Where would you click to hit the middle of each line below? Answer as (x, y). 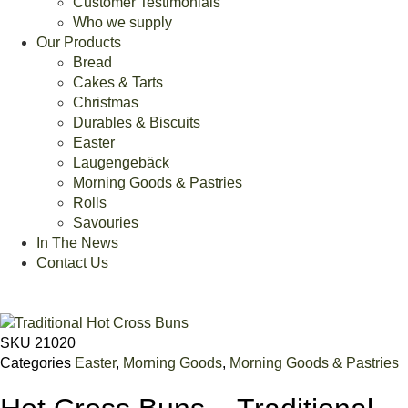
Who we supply (122, 23)
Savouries (106, 223)
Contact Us (72, 263)
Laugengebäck (121, 163)
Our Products (79, 43)
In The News (77, 243)
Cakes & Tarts (118, 83)
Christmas (106, 103)
